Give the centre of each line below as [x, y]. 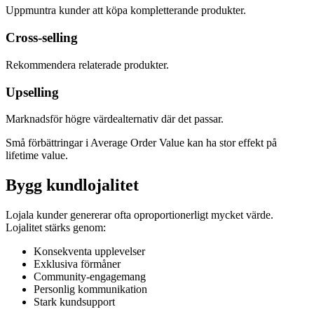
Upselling [32, 92]
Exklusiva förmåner [77, 264]
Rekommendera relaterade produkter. [87, 64]
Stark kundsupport [74, 302]
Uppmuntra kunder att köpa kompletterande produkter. [126, 11]
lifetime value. [37, 156]
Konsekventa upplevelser [89, 252]
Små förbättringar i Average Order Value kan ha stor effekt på [141, 143]
